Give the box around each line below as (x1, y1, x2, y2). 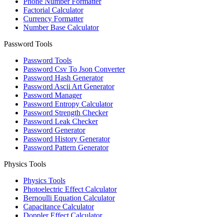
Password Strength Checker (23, 108, 108, 117)
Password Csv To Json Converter (23, 65, 125, 74)
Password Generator (23, 126, 85, 135)
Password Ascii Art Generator (23, 82, 114, 91)
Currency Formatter (23, 15, 83, 23)
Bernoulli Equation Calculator (23, 194, 115, 202)
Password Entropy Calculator (23, 100, 113, 108)
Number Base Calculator (23, 23, 99, 32)
